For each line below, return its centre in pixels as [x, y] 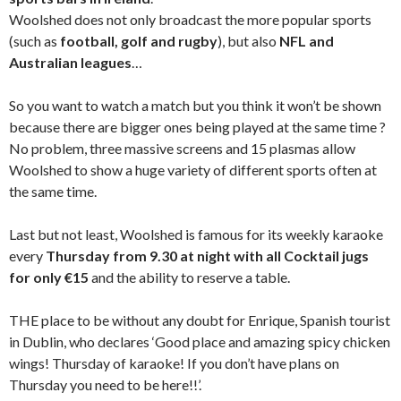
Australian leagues [70, 63]
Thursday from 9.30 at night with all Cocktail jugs [207, 256]
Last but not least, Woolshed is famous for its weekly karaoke [196, 235]
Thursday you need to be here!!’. [105, 385]
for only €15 [49, 277]
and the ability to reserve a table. [189, 277]
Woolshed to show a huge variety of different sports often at [193, 170]
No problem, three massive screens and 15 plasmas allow [182, 149]
